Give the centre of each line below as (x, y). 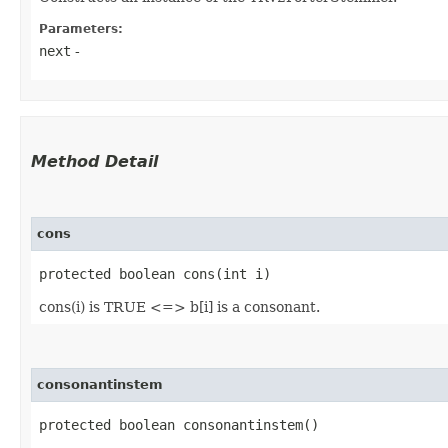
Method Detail (94, 161)
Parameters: (81, 28)
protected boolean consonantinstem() (179, 424)
